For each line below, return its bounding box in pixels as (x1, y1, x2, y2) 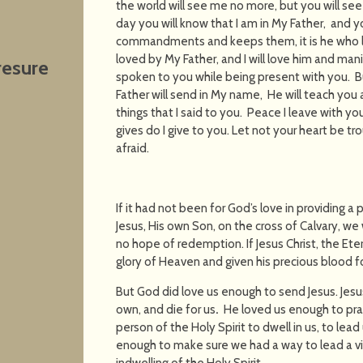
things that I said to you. (116, 105, 246, 120)
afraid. (116, 140, 359, 156)
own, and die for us (116, 301, 216, 317)
